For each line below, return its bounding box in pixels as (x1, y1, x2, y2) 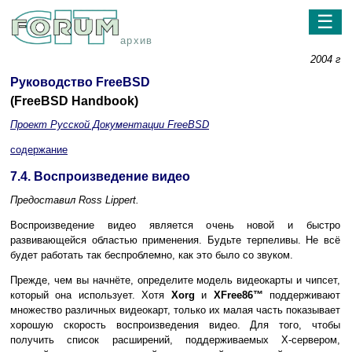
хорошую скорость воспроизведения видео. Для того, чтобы (10, 319, 340, 332)
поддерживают (262, 289, 341, 302)
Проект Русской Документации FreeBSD (10, 119, 209, 131)
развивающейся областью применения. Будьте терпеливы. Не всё (10, 234, 340, 247)
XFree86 (213, 289, 253, 302)
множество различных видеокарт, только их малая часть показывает (10, 304, 340, 317)
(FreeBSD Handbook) (10, 94, 138, 108)
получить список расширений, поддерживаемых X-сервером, (10, 334, 340, 346)
